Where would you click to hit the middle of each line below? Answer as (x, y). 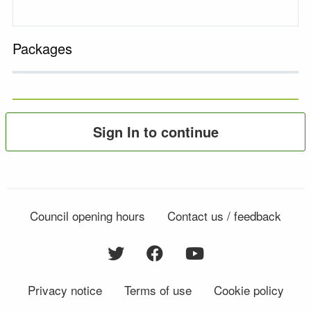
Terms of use (158, 290)
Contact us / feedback (224, 216)
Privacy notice (65, 290)
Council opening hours (87, 216)
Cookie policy (249, 290)
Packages (42, 49)
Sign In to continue (155, 132)
